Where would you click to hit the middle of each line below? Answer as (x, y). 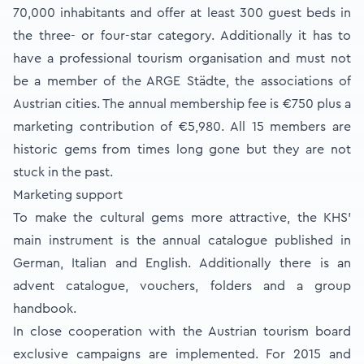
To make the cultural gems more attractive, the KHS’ (182, 218)
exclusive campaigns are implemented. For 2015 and (182, 354)
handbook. (45, 309)
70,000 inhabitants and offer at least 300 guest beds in (182, 13)
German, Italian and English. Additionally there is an (182, 263)
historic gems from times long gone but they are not (182, 149)
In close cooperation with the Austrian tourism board (182, 331)
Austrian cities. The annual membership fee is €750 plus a (182, 104)
